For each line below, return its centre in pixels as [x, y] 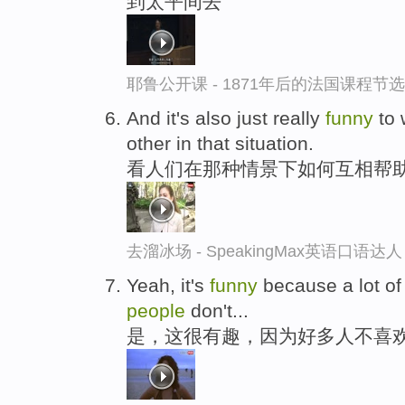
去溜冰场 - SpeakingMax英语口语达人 [264, 251]
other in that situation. [220, 143]
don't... [217, 310]
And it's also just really [226, 118]
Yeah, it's [168, 285]
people [156, 310]
